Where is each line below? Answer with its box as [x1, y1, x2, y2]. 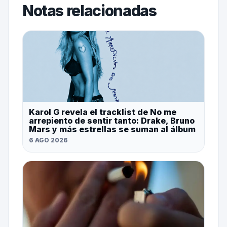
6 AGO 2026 [28, 136, 68, 144]
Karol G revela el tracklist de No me [28, 106, 176, 117]
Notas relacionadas [22, 1, 157, 20]
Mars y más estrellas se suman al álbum [28, 124, 196, 134]
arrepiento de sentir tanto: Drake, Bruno [28, 115, 195, 126]
